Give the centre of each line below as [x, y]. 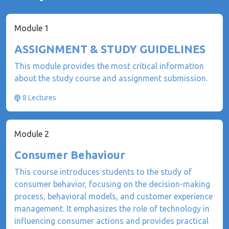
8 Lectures [39, 98]
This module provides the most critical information [109, 66]
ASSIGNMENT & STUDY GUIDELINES [110, 49]
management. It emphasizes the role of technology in [112, 209]
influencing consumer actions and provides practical [111, 221]
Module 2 [32, 134]
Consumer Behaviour [70, 155]
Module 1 [32, 28]
